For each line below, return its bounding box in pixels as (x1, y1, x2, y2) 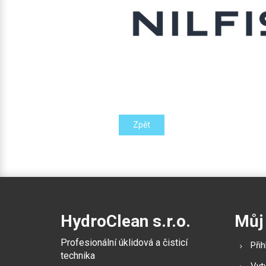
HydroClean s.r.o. (61, 211, 191, 231)
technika (61, 249, 95, 261)
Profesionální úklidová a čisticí (61, 236, 188, 248)
